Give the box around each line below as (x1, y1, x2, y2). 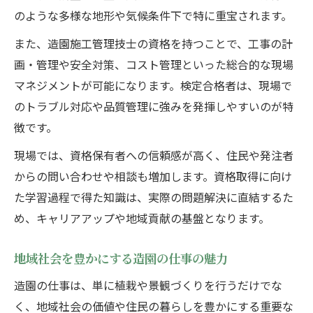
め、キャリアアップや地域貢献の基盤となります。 (14, 210, 270, 227)
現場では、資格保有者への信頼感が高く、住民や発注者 (14, 147, 293, 164)
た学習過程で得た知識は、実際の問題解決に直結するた (14, 189, 293, 206)
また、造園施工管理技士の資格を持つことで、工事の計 (14, 35, 293, 52)
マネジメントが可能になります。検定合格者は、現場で (14, 77, 292, 94)
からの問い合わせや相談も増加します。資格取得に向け (14, 168, 292, 185)
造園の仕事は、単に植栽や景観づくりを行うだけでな (14, 277, 282, 294)
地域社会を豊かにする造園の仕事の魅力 (14, 249, 228, 268)
